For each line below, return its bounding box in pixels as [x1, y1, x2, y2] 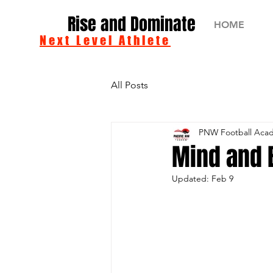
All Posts [111, 79, 148, 91]
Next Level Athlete [40, 33, 171, 48]
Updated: [172, 173, 211, 184]
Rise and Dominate [68, 12, 196, 37]
